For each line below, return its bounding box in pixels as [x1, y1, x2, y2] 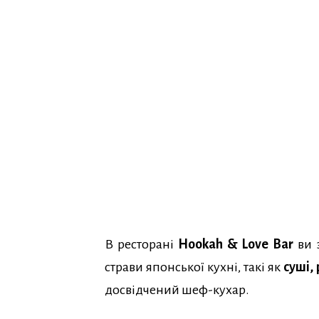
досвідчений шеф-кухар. [105, 283, 249, 298]
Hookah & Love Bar [177, 237, 294, 252]
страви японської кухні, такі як [105, 260, 283, 275]
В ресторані [105, 237, 178, 252]
